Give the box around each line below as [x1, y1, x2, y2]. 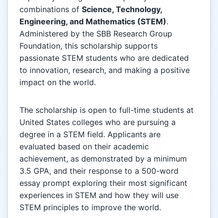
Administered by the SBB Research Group [19, 29, 172, 39]
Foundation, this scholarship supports [19, 41, 158, 51]
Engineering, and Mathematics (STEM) [19, 17, 166, 27]
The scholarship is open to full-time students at [19, 105, 194, 115]
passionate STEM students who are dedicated [19, 53, 189, 63]
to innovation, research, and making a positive [19, 65, 190, 75]
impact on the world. [19, 77, 96, 88]
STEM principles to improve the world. [19, 202, 161, 213]
